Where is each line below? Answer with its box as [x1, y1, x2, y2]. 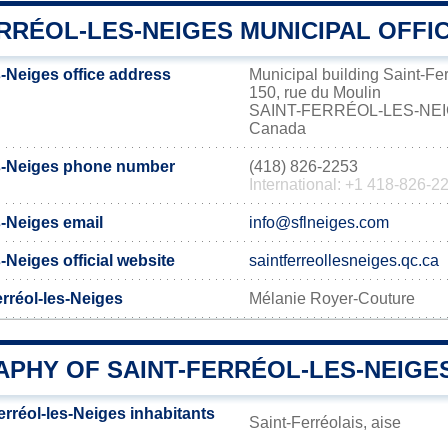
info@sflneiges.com [249, 214, 389, 231]
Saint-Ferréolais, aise [249, 414, 401, 431]
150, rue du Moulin [249, 84, 381, 101]
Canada [249, 120, 306, 137]
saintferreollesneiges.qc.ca [249, 252, 439, 269]
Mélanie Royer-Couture [249, 290, 415, 307]
